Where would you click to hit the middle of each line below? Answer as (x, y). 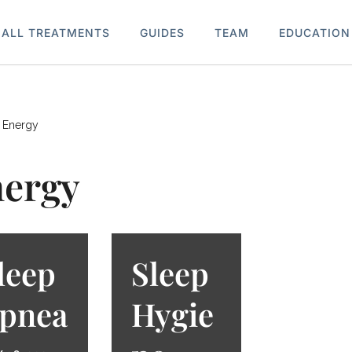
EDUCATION (315, 32)
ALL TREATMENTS (56, 32)
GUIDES (162, 32)
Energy (20, 125)
